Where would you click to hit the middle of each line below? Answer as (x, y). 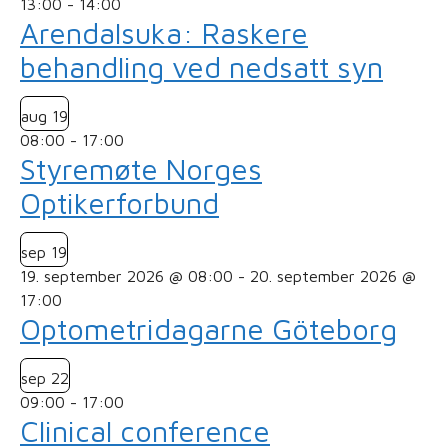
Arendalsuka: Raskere (164, 33)
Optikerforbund (119, 203)
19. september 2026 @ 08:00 (126, 276)
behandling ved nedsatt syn (201, 67)
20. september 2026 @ (333, 276)
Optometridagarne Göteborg (208, 329)
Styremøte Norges (141, 169)
